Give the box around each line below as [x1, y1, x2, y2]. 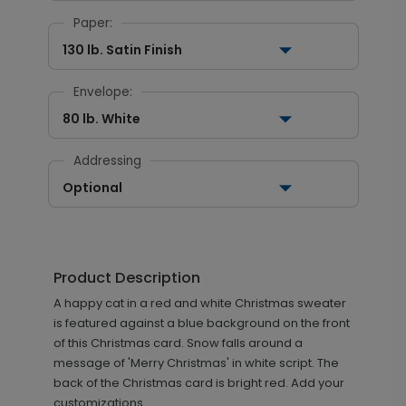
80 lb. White [62, 110, 140, 128]
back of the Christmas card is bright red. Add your [53, 374, 344, 391]
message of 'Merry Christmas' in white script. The [53, 354, 339, 372]
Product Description [53, 267, 200, 288]
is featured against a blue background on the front [53, 314, 350, 332]
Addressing [72, 152, 141, 169]
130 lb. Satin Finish [62, 41, 182, 59]
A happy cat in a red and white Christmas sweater [53, 295, 346, 312]
